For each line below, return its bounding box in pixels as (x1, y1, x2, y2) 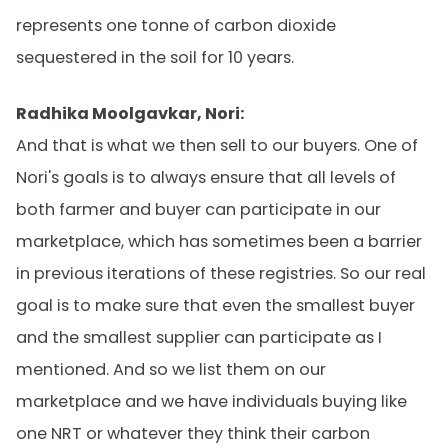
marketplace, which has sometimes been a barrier (16, 230, 422, 253)
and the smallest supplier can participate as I (16, 326, 382, 349)
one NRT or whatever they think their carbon (16, 422, 370, 445)
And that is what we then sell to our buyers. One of (16, 134, 418, 157)
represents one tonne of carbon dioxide (16, 14, 336, 37)
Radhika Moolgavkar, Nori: (16, 102, 244, 125)
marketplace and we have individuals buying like (16, 390, 407, 413)
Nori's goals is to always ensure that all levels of (16, 166, 396, 189)
